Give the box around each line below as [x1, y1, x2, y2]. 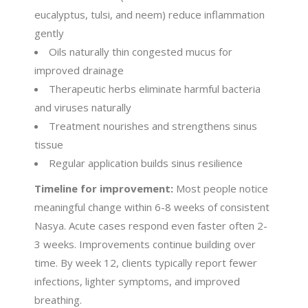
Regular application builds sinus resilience [49, 156, 243, 170]
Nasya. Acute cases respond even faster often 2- [34, 219, 268, 233]
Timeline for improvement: [34, 181, 174, 196]
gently [34, 26, 65, 41]
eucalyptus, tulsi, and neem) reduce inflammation [34, 8, 265, 22]
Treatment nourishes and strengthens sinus [49, 119, 258, 133]
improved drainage [34, 63, 124, 78]
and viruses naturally [34, 100, 132, 115]
